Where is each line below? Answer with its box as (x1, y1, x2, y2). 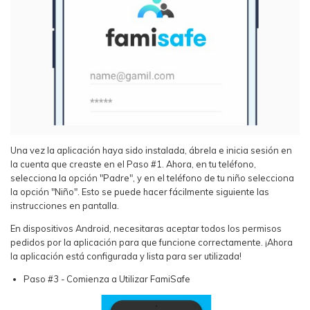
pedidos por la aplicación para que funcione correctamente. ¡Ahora (10, 237, 293, 248)
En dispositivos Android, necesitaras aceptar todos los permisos (10, 223, 282, 235)
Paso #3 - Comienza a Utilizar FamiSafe (24, 273, 191, 285)
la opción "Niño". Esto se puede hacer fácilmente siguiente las (10, 186, 269, 198)
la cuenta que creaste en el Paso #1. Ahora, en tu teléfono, (10, 158, 256, 170)
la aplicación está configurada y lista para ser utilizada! (10, 250, 241, 262)
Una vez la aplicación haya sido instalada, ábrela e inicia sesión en (10, 145, 292, 156)
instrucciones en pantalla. (10, 200, 119, 212)
